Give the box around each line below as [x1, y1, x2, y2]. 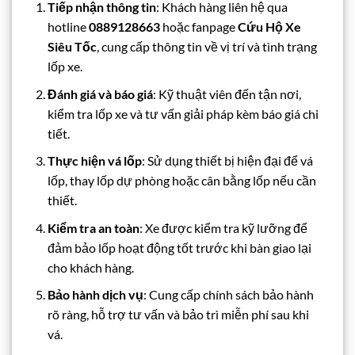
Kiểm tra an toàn [47, 219, 139, 235]
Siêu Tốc [47, 38, 97, 54]
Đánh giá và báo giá [47, 86, 153, 101]
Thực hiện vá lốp [47, 153, 142, 169]
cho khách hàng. [47, 259, 134, 275]
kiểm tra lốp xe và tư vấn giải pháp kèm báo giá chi [47, 105, 319, 121]
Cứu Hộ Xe [237, 18, 301, 34]
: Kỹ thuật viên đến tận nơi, [152, 86, 301, 101]
